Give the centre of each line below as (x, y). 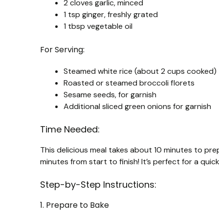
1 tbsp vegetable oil (98, 26)
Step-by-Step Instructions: (98, 184)
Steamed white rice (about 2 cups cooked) (140, 71)
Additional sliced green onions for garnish (137, 106)
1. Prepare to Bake (75, 205)
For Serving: (62, 49)
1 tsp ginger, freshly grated (111, 14)
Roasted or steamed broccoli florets (129, 83)
